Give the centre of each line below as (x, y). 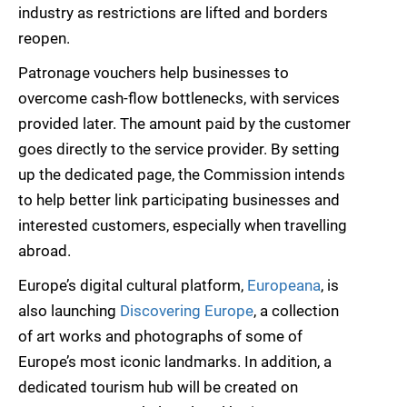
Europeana (284, 286)
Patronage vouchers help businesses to (154, 73)
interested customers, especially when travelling (183, 226)
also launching (69, 311)
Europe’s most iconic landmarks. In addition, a (175, 362)
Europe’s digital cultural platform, (133, 286)
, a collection (296, 311)
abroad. (45, 251)
